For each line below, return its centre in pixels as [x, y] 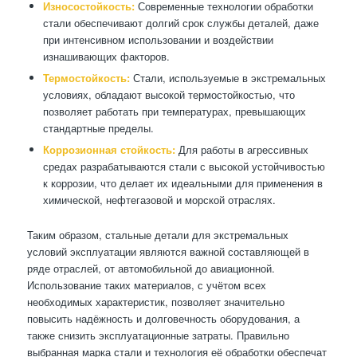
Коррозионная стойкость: [109, 150]
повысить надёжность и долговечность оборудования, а [163, 319]
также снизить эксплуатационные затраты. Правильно [158, 335]
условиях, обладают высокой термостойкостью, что [169, 95]
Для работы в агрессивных [241, 150]
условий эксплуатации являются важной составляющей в [168, 252]
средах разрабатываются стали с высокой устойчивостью [184, 167]
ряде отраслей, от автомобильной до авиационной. [151, 269]
